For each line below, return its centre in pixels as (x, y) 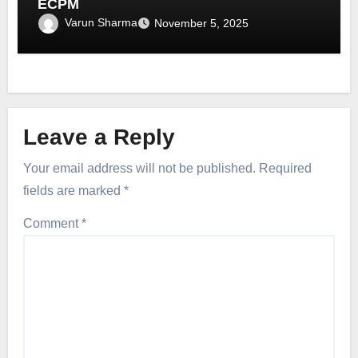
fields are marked (73, 190)
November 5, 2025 (202, 23)
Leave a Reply (99, 137)
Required (285, 168)
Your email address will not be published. (139, 168)
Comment (52, 223)
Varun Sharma (101, 22)
